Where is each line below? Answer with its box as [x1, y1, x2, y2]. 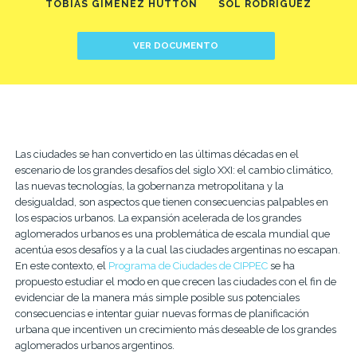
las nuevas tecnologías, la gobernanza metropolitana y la [14, 179, 284, 192]
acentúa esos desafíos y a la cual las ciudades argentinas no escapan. [14, 243, 340, 256]
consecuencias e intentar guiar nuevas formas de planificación [14, 307, 309, 320]
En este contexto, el [14, 259, 108, 272]
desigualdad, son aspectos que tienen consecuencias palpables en [14, 195, 328, 208]
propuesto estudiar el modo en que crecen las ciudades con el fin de [14, 275, 336, 288]
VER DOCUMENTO [133, 40, 219, 52]
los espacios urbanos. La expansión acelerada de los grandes [14, 211, 301, 224]
